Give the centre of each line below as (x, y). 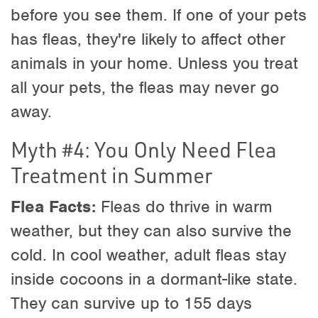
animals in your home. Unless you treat (154, 63)
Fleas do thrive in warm (184, 206)
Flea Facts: (53, 206)
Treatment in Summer (111, 174)
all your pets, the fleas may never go (145, 87)
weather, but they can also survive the (151, 230)
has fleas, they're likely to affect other (148, 39)
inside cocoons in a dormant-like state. (154, 279)
